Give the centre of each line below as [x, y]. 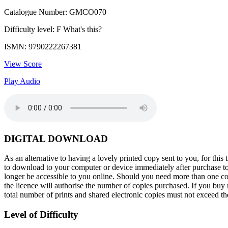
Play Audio [22, 81]
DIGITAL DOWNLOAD [56, 138]
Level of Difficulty [41, 214]
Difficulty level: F [34, 29]
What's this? [82, 29]
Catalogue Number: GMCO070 [55, 12]
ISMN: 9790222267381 [43, 46]
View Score [23, 64]
